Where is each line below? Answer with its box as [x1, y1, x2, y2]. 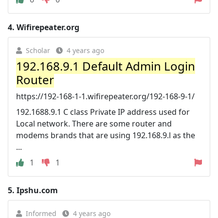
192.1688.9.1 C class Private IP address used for [16, 106, 190, 117]
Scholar [26, 45, 50, 55]
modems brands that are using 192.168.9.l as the [16, 129, 195, 141]
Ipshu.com [17, 184, 58, 196]
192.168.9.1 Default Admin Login [16, 57, 195, 74]
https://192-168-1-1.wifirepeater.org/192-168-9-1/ [16, 91, 195, 102]
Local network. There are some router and [16, 118, 172, 129]
